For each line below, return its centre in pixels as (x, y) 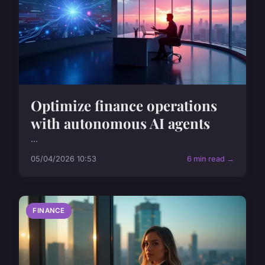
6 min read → (211, 159)
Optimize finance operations (124, 105)
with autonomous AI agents (120, 123)
